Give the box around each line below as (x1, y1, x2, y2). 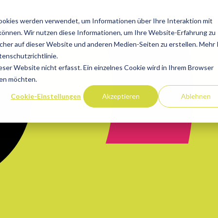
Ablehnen (181, 91, 211, 100)
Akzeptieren (102, 91, 140, 100)
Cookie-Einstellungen (11, 91, 81, 100)
